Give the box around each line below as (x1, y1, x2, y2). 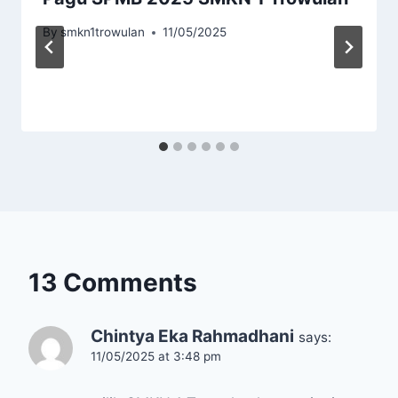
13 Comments (28, 267, 197, 298)
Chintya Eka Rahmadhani (91, 326, 294, 347)
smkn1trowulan (60, 25, 146, 40)
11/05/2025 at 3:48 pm (91, 349, 221, 364)
